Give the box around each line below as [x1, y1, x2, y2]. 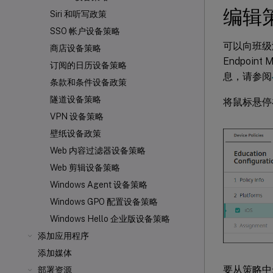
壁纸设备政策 [50, 129, 101, 138]
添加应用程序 [38, 231, 89, 241]
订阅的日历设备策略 [50, 60, 127, 70]
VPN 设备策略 [50, 112, 104, 121]
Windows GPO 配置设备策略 [50, 197, 158, 207]
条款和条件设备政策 [50, 77, 127, 87]
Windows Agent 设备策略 [50, 180, 147, 190]
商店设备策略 [50, 43, 101, 53]
